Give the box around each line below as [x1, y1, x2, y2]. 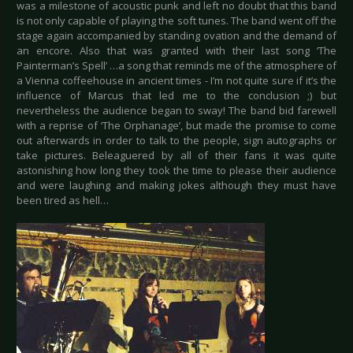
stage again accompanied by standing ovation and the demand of [17, 28, 336, 43]
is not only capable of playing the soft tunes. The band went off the [17, 13, 336, 28]
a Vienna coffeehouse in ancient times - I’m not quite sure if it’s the [17, 73, 336, 88]
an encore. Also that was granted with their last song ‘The [17, 43, 336, 58]
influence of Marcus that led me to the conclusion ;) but [17, 88, 336, 103]
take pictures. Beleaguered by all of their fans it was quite [17, 148, 336, 163]
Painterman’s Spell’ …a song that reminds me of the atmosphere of [17, 58, 336, 73]
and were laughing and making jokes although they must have [17, 178, 336, 193]
